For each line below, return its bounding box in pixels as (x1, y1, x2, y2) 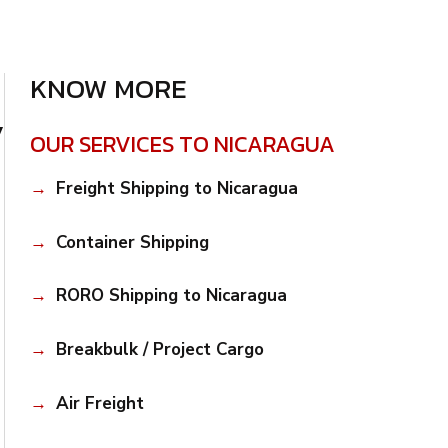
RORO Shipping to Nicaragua (55, 284, 287, 308)
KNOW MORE (30, 68, 188, 110)
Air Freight (55, 391, 144, 415)
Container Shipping (55, 230, 209, 254)
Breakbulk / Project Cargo (55, 338, 264, 362)
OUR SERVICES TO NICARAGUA (30, 126, 336, 161)
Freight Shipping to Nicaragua (55, 176, 298, 200)
